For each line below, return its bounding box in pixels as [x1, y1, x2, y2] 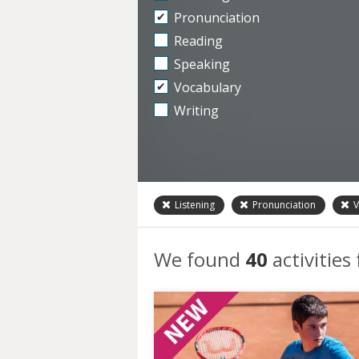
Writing [174, 101, 219, 119]
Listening [172, 198, 215, 212]
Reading [174, 31, 223, 50]
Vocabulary [174, 78, 241, 96]
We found [154, 246, 245, 273]
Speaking [174, 54, 230, 73]
